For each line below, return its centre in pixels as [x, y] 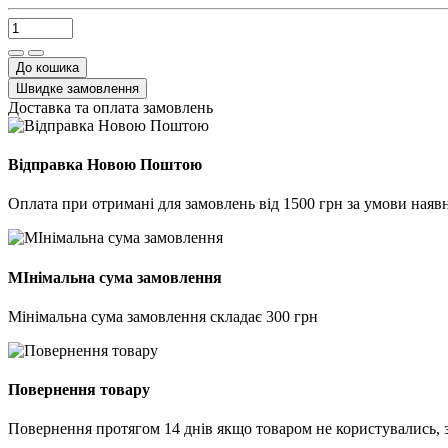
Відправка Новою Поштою [105, 164]
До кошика [47, 67]
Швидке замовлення [77, 88]
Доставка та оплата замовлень [110, 107]
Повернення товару [79, 390]
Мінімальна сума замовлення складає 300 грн [163, 316]
